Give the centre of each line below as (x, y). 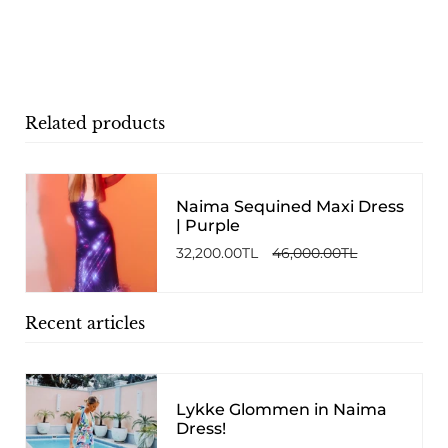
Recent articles (85, 323)
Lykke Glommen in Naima (282, 410)
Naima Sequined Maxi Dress (290, 207)
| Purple (208, 226)
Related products (95, 123)
